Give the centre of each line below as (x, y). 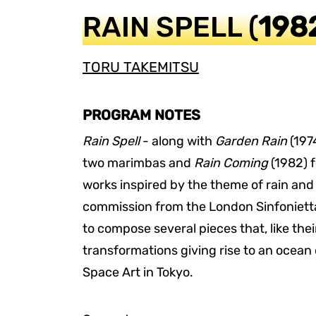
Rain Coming (231, 163)
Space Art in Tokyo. (138, 272)
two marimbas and (138, 163)
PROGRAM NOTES (141, 115)
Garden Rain (251, 141)
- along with (177, 141)
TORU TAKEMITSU (141, 67)
